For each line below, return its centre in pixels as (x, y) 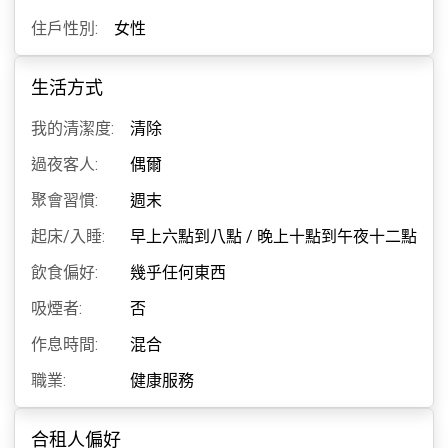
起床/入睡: (68, 236)
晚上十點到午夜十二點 (337, 236)
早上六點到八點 (186, 236)
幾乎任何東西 (178, 272)
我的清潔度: (72, 128)
